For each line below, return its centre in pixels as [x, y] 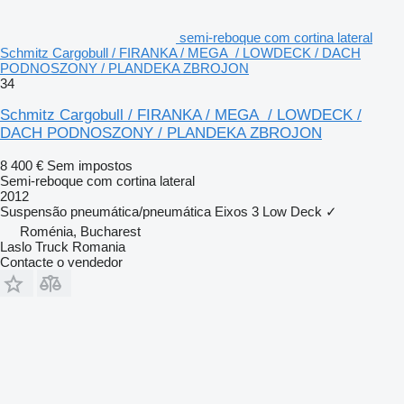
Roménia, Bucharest [80, 231]
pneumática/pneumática [141, 211]
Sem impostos [90, 165]
